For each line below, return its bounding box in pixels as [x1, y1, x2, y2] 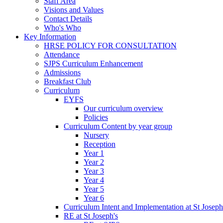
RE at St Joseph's [64, 211, 118, 220]
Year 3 [84, 166, 104, 175]
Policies [84, 112, 108, 121]
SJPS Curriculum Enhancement [44, 59, 143, 68]
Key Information [24, 32, 76, 41]
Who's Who [44, 23, 81, 32]
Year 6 [84, 193, 104, 202]
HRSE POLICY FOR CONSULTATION [44, 41, 177, 50]
